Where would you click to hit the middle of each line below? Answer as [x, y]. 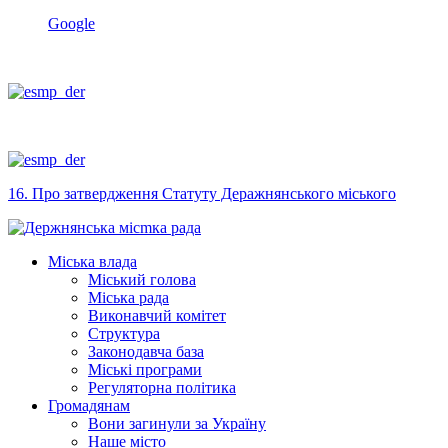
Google [71, 24]
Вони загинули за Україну [177, 424]
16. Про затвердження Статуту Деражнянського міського [202, 194]
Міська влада [92, 262]
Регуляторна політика [162, 388]
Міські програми [145, 370]
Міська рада [128, 298]
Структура [124, 334]
